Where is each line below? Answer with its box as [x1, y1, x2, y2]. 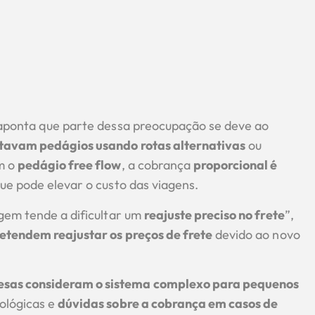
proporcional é [193, 157, 278, 174]
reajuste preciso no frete [143, 206, 285, 223]
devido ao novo [212, 226, 300, 243]
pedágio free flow [17, 157, 122, 174]
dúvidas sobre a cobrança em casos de [58, 295, 278, 312]
